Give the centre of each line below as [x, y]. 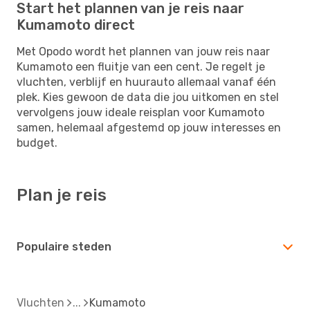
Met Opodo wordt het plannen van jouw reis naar [143, 51]
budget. [37, 143]
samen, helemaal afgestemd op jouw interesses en [149, 127]
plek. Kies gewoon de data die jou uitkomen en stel [148, 97]
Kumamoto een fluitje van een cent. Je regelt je [141, 66]
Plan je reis [62, 195]
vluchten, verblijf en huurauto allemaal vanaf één [146, 82]
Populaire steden [64, 246]
